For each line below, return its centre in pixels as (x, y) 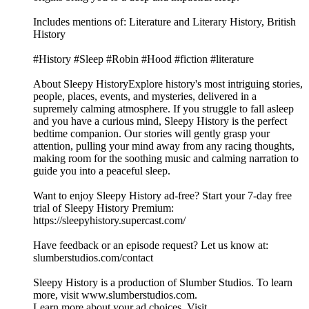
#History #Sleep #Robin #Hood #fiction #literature (143, 59)
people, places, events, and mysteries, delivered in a (145, 97)
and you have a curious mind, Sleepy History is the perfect (160, 121)
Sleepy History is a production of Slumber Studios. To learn (163, 283)
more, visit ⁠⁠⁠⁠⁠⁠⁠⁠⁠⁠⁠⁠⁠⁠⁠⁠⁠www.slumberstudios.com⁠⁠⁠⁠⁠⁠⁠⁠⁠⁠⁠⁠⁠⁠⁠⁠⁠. (115, 295)
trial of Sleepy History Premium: (103, 208)
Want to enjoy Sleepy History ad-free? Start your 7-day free (162, 196)
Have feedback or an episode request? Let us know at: (151, 246)
